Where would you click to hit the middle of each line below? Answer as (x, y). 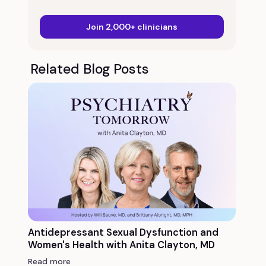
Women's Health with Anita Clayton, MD (121, 245)
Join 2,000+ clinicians (132, 26)
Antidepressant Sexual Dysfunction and (123, 232)
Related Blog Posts (90, 69)
